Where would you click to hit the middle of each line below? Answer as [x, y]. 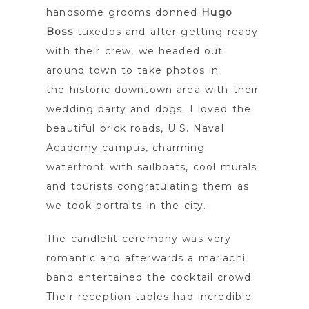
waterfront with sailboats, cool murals [152, 167]
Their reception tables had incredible [149, 297]
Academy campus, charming [126, 148]
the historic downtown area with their [153, 90]
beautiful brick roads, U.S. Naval [135, 129]
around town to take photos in [133, 71]
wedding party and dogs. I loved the [149, 109]
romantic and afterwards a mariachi [146, 258]
